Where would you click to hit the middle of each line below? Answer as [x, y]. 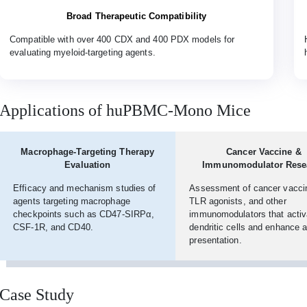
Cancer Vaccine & [264, 152]
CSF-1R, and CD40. [53, 228]
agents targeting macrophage [72, 201]
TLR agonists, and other [238, 201]
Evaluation [88, 165]
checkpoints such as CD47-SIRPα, [84, 214]
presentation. [216, 241]
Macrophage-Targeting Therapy [88, 152]
